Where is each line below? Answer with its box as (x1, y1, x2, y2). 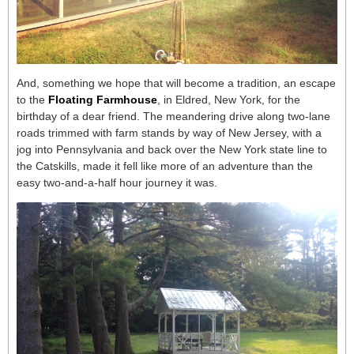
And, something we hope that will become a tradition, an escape (17, 77, 336, 89)
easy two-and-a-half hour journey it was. (17, 176, 220, 189)
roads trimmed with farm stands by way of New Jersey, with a (17, 126, 322, 139)
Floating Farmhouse (48, 93, 157, 106)
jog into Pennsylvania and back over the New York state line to (17, 143, 327, 156)
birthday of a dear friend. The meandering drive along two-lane (17, 110, 330, 122)
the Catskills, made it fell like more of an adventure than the (17, 160, 313, 172)
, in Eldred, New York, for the (157, 93, 300, 106)
